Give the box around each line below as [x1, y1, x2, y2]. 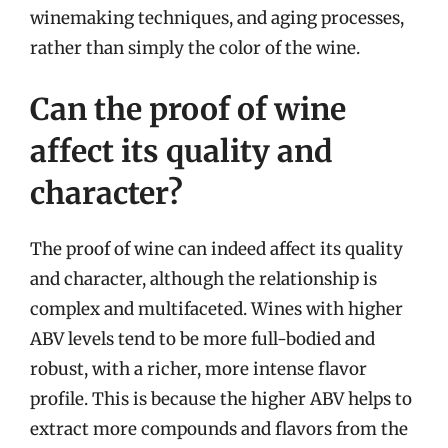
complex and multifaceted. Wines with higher [30, 298, 403, 320]
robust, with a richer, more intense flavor [30, 358, 367, 380]
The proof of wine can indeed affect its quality [30, 238, 403, 260]
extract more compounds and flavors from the [30, 418, 408, 440]
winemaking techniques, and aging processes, [30, 6, 404, 29]
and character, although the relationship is [30, 268, 377, 290]
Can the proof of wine [30, 90, 346, 128]
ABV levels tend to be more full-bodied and [30, 328, 375, 350]
